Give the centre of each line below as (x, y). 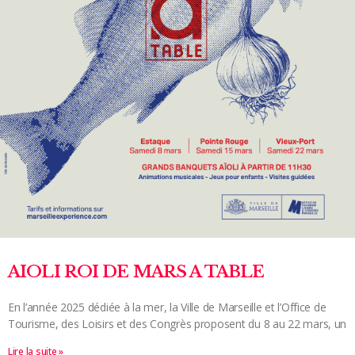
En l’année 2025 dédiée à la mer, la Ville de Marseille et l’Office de (167, 307)
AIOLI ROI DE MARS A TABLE (136, 271)
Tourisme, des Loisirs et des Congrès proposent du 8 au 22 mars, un (177, 323)
